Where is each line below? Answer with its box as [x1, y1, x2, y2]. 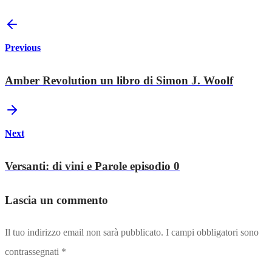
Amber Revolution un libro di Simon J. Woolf [5, 73, 233, 87]
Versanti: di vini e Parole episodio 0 [5, 160, 180, 173]
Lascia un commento [5, 193, 108, 206]
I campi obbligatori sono [166, 226, 259, 237]
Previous [5, 42, 41, 53]
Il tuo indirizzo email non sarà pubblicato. [5, 226, 163, 237]
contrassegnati [5, 246, 61, 257]
